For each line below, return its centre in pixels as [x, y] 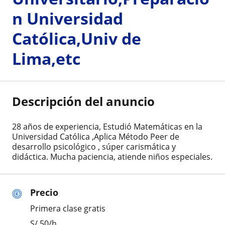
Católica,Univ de [77, 39]
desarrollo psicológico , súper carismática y [94, 147]
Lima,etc [46, 59]
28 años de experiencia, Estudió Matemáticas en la [107, 127]
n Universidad [68, 19]
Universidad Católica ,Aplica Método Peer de [96, 137]
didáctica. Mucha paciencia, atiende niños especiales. [112, 157]
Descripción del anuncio [83, 101]
